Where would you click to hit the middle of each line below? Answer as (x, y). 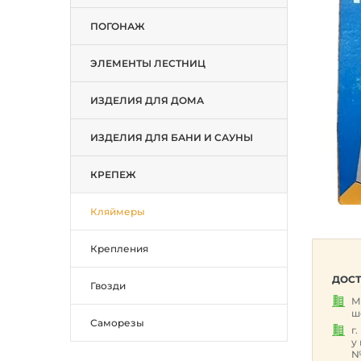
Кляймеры (118, 212)
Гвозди (108, 286)
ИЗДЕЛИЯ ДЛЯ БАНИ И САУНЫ (172, 137)
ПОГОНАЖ (118, 26)
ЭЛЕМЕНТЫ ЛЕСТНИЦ (148, 63)
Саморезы (117, 323)
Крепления (119, 249)
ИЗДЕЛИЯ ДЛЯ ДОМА (147, 100)
